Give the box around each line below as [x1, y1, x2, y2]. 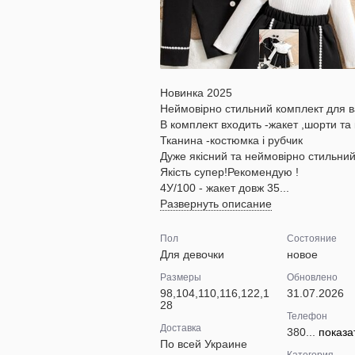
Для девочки [160, 248, 224, 261]
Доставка [160, 323, 201, 334]
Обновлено [286, 272, 338, 283]
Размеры [160, 272, 201, 283]
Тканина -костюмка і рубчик [160, 134, 303, 147]
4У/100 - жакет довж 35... [160, 181, 289, 194]
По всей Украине [160, 338, 247, 350]
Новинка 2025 [160, 86, 232, 99]
